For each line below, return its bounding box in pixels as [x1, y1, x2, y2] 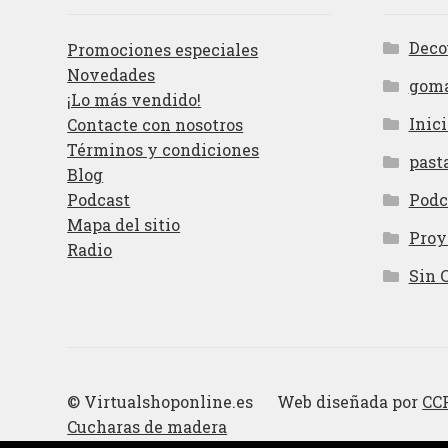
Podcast [67, 189, 131, 211]
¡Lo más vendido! [67, 89, 202, 111]
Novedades [67, 64, 156, 86]
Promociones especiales [67, 39, 259, 61]
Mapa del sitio [67, 214, 181, 236]
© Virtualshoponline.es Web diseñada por [67, 391, 423, 413]
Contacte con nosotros [67, 114, 244, 136]
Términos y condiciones [67, 139, 260, 161]
